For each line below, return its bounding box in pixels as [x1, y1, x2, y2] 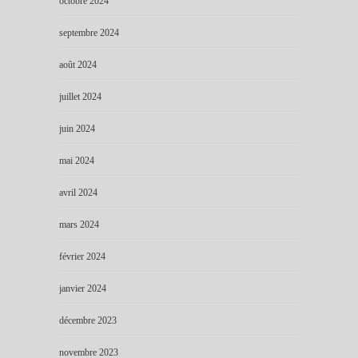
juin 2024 [59, 122, 95, 134]
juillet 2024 [59, 90, 101, 102]
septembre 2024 [59, 26, 119, 38]
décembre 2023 [59, 314, 117, 326]
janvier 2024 [59, 282, 106, 294]
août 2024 [59, 58, 97, 70]
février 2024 [59, 250, 105, 262]
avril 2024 [59, 186, 97, 198]
